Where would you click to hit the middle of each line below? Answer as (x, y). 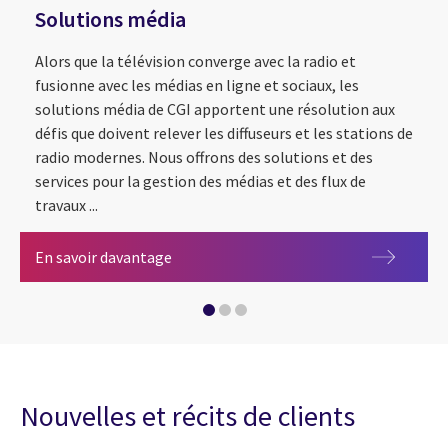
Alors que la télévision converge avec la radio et (195, 60)
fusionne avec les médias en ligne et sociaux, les (197, 84)
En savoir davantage (103, 256)
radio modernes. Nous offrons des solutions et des (204, 156)
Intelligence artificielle (250, 159)
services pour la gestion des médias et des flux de (200, 180)
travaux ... (66, 204)
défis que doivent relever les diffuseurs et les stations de (224, 132)
